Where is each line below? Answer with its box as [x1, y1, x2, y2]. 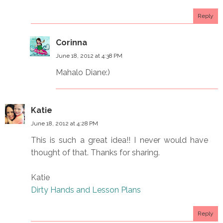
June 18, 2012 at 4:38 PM [56, 52, 122, 59]
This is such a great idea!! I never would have [31, 135, 208, 145]
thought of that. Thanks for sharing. [31, 147, 160, 157]
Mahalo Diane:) [56, 67, 110, 77]
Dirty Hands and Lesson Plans [31, 185, 141, 195]
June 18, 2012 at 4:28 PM [31, 119, 98, 127]
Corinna [56, 37, 87, 47]
